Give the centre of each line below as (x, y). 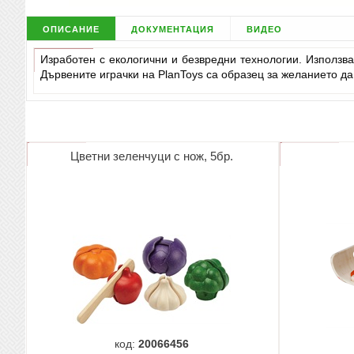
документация (173, 28)
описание (71, 28)
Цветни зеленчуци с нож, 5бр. (152, 157)
